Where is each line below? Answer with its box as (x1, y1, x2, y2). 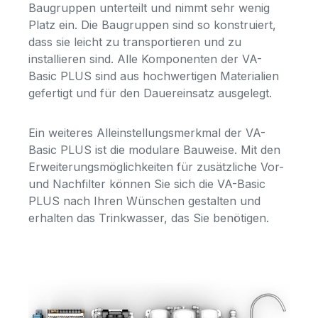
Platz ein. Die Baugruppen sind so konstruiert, (28, 18, 276, 33)
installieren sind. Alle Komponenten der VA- (28, 52, 262, 67)
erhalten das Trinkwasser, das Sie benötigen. (28, 211, 269, 226)
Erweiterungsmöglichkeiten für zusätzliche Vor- (28, 160, 284, 175)
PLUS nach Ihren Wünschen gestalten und (28, 194, 261, 209)
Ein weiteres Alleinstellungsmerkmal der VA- (28, 126, 265, 141)
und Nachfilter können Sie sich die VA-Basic (28, 177, 265, 192)
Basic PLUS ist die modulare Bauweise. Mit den (28, 143, 280, 158)
